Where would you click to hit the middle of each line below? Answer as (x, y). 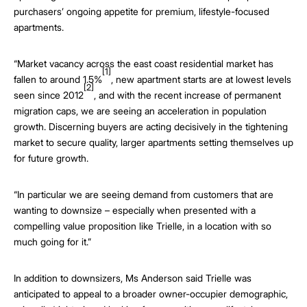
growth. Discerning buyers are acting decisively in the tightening (151, 126)
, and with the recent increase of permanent (187, 95)
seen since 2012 (49, 95)
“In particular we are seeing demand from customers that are (144, 194)
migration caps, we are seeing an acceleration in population (140, 111)
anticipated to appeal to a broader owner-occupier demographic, (151, 294)
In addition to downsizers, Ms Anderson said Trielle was (133, 278)
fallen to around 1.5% (58, 79)
